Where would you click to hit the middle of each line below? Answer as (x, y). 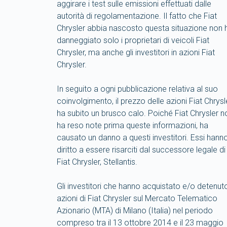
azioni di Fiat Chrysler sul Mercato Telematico (137, 198)
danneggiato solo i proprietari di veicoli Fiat (133, 40)
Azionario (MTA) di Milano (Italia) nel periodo (135, 210)
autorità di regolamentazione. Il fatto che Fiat (137, 16)
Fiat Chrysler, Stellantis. (97, 162)
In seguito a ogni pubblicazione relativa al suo (137, 89)
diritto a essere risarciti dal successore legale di (141, 149)
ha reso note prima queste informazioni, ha (133, 125)
